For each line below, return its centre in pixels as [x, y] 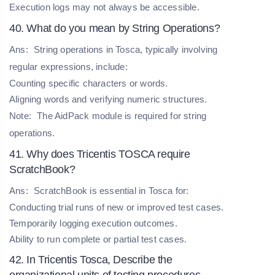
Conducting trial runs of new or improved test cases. [117, 207]
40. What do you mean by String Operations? [115, 28]
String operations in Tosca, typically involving [124, 49]
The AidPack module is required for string [121, 115]
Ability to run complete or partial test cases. [98, 239]
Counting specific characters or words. [89, 83]
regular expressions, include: [68, 66]
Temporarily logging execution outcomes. [93, 223]
